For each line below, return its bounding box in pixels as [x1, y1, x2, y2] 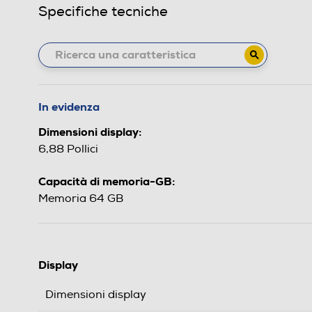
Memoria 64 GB [38, 191, 123, 205]
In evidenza [38, 99, 100, 114]
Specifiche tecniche [38, 2, 168, 20]
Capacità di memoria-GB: [38, 173, 175, 189]
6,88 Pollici [38, 141, 98, 156]
